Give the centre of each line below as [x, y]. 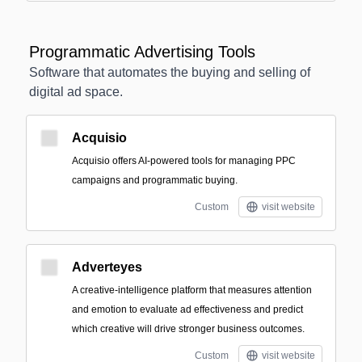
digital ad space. [76, 92]
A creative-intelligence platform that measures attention [192, 290]
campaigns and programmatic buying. [155, 180]
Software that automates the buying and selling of [170, 72]
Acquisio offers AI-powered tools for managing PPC [184, 161]
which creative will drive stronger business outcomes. [188, 329]
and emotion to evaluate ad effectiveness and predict [187, 309]
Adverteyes [107, 267]
